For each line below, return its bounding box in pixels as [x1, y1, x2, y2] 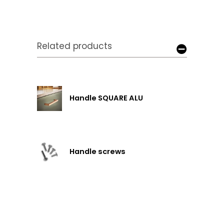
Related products [37, 40, 112, 52]
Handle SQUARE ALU [69, 93, 143, 103]
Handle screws [69, 146, 125, 157]
